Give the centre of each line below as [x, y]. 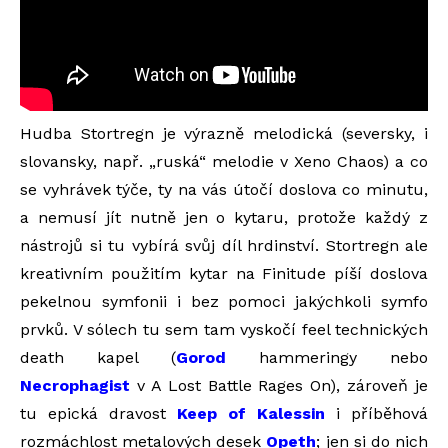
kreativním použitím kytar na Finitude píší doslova [224, 273]
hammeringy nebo [327, 357]
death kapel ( [98, 357]
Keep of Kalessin [251, 413]
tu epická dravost [98, 413]
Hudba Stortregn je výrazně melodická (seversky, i [224, 133]
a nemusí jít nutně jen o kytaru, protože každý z [224, 217]
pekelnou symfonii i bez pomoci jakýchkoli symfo [224, 301]
